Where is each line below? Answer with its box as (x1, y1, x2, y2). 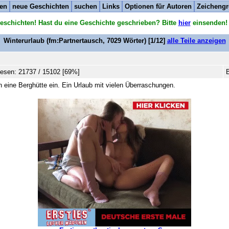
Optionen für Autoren (125, 3, 192, 10)
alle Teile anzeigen (167, 36, 226, 44)
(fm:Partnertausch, (44, 36, 107, 44)
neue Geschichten (12, 3, 69, 10)
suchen (74, 3, 97, 10)
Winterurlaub (3, 36, 44, 44)
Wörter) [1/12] (121, 36, 167, 44)
